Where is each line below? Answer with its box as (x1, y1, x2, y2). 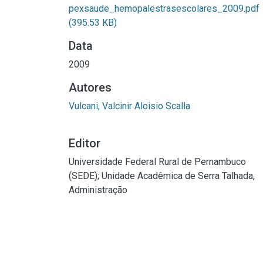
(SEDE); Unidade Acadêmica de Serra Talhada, (69, 170, 255, 181)
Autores (69, 80, 112, 95)
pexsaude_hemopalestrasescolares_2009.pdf (69, 3, 259, 14)
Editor (69, 136, 100, 150)
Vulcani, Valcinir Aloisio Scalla (69, 100, 190, 112)
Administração (69, 184, 127, 195)
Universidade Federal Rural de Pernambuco (69, 156, 246, 167)
